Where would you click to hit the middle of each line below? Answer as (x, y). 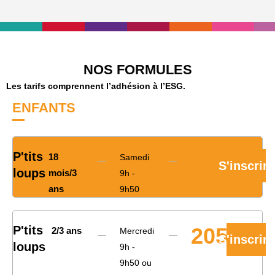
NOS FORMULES (137, 70)
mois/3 (63, 173)
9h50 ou (136, 263)
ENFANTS (44, 108)
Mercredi (137, 231)
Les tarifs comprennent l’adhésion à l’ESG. (96, 86)
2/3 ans (66, 231)
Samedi (134, 157)
